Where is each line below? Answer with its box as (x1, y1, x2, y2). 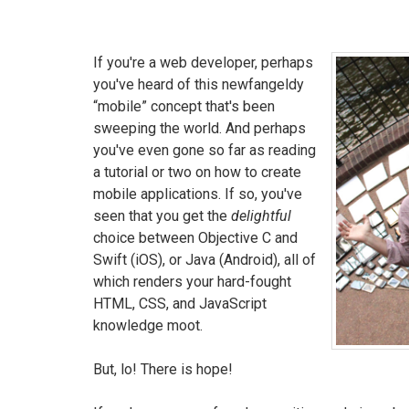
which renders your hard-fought (93, 273, 291, 290)
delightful (231, 207, 291, 225)
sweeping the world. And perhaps (93, 120, 306, 137)
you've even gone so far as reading (93, 142, 316, 159)
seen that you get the (93, 207, 231, 225)
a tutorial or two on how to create (93, 163, 301, 181)
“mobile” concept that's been (93, 98, 275, 115)
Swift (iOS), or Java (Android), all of (93, 251, 316, 268)
